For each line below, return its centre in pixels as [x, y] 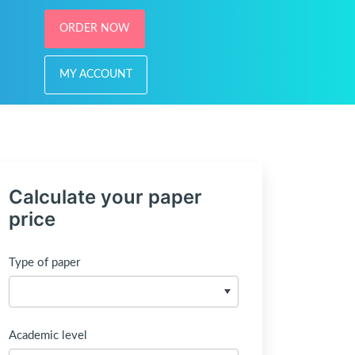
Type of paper [44, 263]
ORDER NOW [94, 29]
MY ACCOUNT [95, 74]
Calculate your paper [105, 197]
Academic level [48, 336]
